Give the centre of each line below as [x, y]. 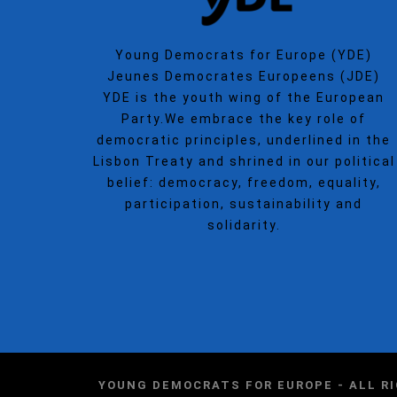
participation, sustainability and [244, 203]
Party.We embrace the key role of [244, 118]
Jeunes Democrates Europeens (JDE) [244, 76]
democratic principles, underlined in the [244, 140]
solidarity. [244, 225]
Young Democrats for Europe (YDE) [244, 54]
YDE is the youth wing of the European [244, 97]
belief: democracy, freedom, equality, [244, 182]
